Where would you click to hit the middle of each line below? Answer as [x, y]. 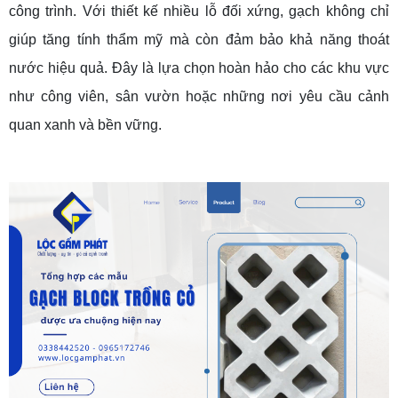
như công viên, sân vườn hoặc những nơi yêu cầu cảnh [199, 96]
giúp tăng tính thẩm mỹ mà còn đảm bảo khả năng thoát [199, 39]
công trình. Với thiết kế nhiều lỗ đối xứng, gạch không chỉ [199, 11]
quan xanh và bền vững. [85, 124]
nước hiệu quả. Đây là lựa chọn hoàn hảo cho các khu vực [199, 68]
